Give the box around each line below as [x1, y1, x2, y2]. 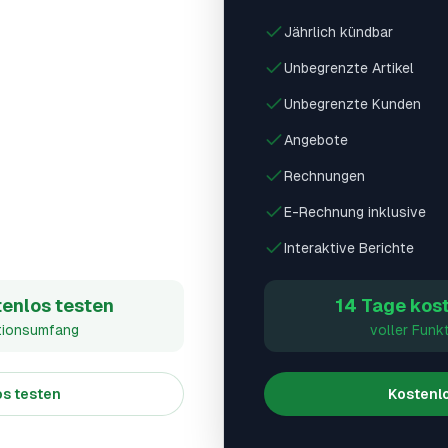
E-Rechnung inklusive [284, 204, 426, 220]
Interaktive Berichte [284, 240, 414, 256]
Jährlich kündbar [284, 24, 393, 40]
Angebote [284, 132, 348, 148]
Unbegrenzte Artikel [284, 60, 414, 76]
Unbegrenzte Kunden [284, 96, 421, 112]
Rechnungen [284, 168, 365, 184]
